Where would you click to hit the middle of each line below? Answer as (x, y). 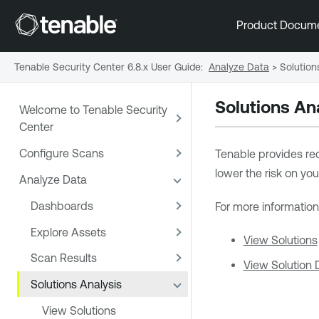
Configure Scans (62, 153)
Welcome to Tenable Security (93, 110)
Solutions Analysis (76, 284)
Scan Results (64, 258)
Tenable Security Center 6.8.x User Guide (108, 67)
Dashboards (62, 205)
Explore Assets (68, 232)
